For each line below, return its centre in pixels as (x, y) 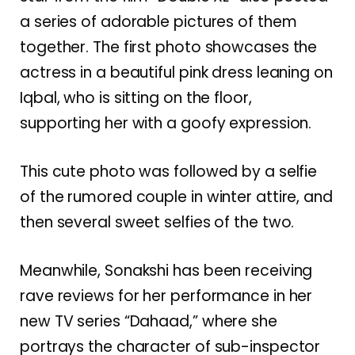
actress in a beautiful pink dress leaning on (176, 72)
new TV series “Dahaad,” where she (149, 322)
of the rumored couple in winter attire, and (176, 197)
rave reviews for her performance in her (166, 296)
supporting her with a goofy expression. (166, 123)
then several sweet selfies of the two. (157, 222)
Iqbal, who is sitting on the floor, (136, 97)
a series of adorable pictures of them (158, 21)
